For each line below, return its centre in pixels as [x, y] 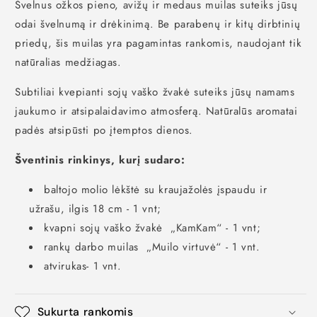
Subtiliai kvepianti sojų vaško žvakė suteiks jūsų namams [155, 92]
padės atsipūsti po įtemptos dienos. [104, 130]
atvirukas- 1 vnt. [83, 266]
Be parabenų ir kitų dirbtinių [227, 24]
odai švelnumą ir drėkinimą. [85, 24]
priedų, [34, 43]
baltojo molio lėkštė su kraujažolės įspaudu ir [156, 189]
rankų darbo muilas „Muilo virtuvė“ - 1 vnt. [154, 247]
